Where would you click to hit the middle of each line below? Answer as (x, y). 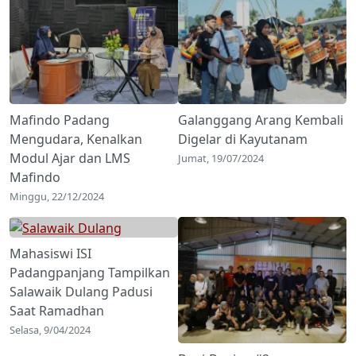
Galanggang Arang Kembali (261, 120)
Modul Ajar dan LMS (70, 159)
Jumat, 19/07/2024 (221, 159)
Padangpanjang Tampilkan (90, 272)
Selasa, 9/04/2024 (50, 330)
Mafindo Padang (60, 120)
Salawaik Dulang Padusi (81, 291)
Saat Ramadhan (57, 310)
